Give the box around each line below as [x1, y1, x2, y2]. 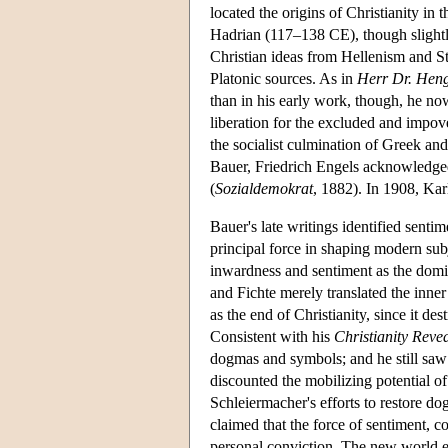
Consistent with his [210, 327, 334, 345]
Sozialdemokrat [215, 179, 313, 197]
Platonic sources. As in [210, 69, 357, 87]
